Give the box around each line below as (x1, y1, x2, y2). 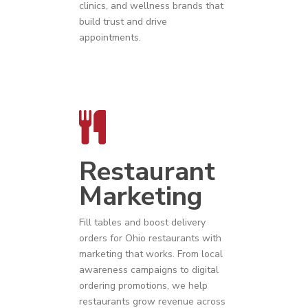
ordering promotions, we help (79, 279, 208, 293)
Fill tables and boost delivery (79, 216, 206, 230)
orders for (79, 232, 126, 245)
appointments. (79, 31, 142, 45)
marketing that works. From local (79, 247, 223, 261)
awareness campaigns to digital (79, 263, 219, 277)
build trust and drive (79, 15, 168, 29)
